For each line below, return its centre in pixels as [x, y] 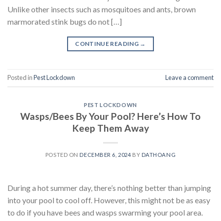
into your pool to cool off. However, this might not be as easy [109, 200]
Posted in [20, 78]
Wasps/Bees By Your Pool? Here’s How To [110, 116]
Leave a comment [189, 78]
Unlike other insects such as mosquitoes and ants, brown [102, 9]
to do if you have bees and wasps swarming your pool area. [105, 212]
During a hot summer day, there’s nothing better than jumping [109, 187]
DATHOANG [159, 154]
